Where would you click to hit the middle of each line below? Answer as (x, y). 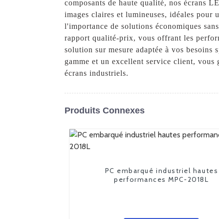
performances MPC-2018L (162, 179)
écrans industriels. (97, 73)
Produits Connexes (105, 110)
